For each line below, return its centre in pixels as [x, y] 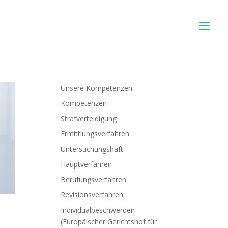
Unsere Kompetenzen [97, 88]
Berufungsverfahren [94, 179]
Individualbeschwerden [98, 210]
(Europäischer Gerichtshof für [109, 222]
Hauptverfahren [87, 164]
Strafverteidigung [89, 118]
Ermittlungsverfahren [95, 134]
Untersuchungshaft [92, 149]
